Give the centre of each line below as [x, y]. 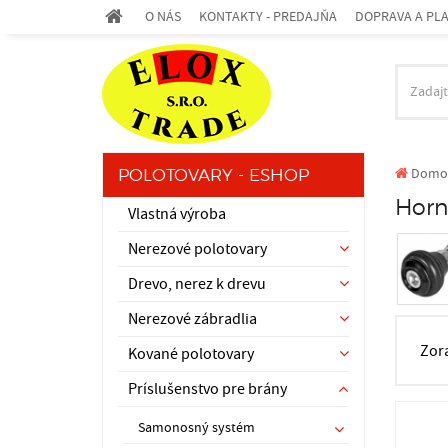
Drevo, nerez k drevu [197, 284]
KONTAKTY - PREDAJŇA [267, 16]
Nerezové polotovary [197, 249]
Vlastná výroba [177, 214]
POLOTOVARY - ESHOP [213, 175]
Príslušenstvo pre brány [207, 389]
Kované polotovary [191, 354]
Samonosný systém [196, 428]
